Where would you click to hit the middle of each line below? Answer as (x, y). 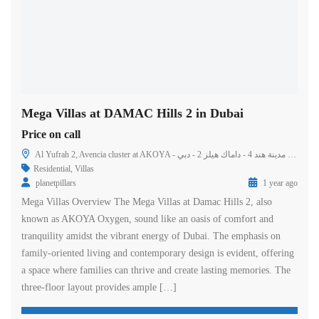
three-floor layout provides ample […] (99, 287)
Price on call (51, 134)
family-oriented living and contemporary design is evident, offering (158, 253)
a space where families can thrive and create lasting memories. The (156, 270)
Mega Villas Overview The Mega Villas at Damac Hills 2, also (147, 202)
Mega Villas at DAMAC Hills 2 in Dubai (132, 113)
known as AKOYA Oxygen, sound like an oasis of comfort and (147, 219)
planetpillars (56, 183)
